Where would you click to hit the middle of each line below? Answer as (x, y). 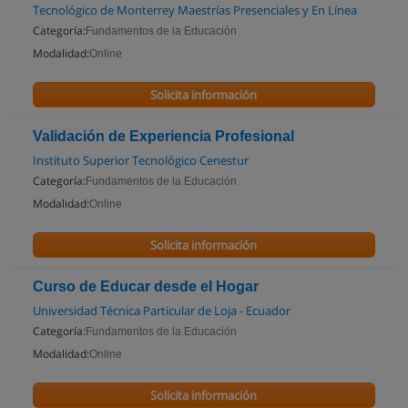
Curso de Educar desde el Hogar (146, 286)
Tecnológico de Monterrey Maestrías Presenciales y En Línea (195, 10)
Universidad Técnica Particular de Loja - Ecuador (162, 311)
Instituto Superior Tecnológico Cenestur (141, 160)
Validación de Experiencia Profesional (163, 136)
